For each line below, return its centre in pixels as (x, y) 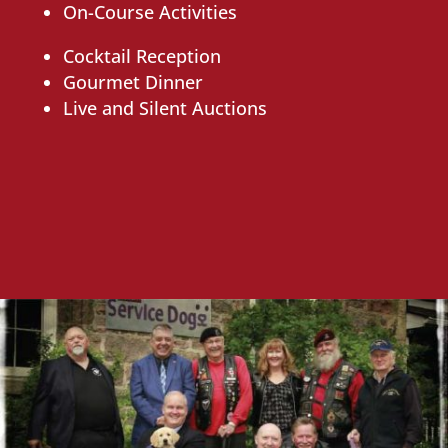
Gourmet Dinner (132, 81)
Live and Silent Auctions (164, 107)
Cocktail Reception (141, 55)
